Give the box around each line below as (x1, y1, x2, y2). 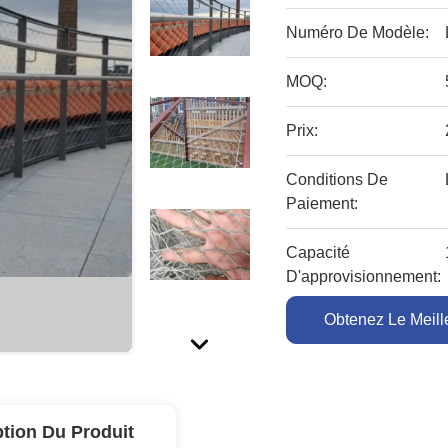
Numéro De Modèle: (286, 24, 430, 41)
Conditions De (286, 171, 389, 188)
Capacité (286, 244, 351, 261)
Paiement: (286, 195, 359, 212)
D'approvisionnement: (286, 268, 442, 285)
